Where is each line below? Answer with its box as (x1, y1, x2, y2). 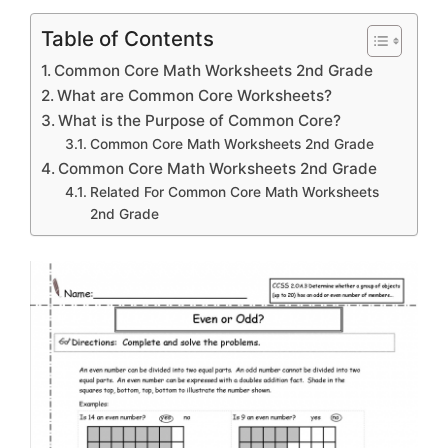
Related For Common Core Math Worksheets (89, 183, 379, 200)
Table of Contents (41, 25, 214, 51)
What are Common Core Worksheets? (57, 85, 333, 105)
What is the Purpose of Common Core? (58, 110, 342, 130)
